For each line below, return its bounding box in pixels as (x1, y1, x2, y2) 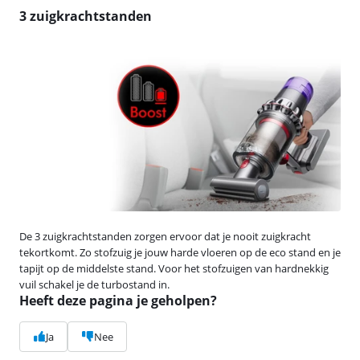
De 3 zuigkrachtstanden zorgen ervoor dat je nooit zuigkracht (19, 228, 311, 243)
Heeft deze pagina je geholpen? (19, 291, 217, 309)
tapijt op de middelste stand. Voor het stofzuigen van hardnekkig (19, 260, 329, 276)
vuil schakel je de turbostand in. (19, 276, 170, 292)
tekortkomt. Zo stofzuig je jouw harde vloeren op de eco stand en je (19, 244, 341, 260)
